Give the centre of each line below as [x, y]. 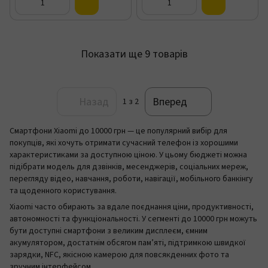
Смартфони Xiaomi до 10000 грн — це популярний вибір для [118, 131]
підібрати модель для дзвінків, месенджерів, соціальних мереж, [129, 167]
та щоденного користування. [63, 191]
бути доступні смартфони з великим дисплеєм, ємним [109, 231]
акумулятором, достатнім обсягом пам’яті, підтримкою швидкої [127, 243]
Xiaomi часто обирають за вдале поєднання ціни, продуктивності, [132, 207]
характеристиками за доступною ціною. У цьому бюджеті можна [128, 155]
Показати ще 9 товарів [134, 54]
